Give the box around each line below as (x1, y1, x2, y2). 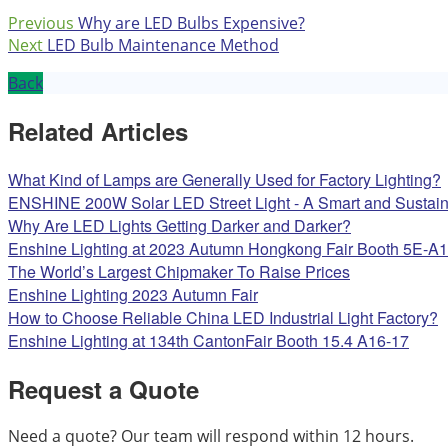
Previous (8, 11, 74, 34)
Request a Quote (8, 371, 199, 406)
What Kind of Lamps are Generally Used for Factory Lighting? (8, 167, 441, 191)
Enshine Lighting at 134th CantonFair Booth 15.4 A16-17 (8, 328, 409, 352)
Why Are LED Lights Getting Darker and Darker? (8, 213, 351, 237)
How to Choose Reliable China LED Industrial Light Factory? (8, 305, 438, 329)
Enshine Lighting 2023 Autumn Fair (8, 282, 258, 306)
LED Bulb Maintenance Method (47, 33, 279, 56)
